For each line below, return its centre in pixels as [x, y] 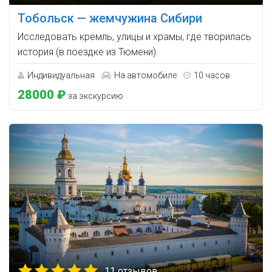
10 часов [212, 76]
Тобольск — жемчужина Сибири [110, 19]
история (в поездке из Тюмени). [88, 52]
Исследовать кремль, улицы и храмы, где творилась [134, 37]
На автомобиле [145, 76]
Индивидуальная [61, 76]
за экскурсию [95, 96]
